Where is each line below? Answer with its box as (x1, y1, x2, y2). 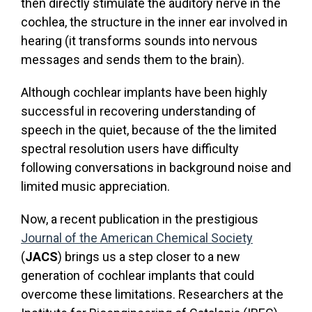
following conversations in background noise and (21, 160, 291, 175)
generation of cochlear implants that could (21, 268, 254, 283)
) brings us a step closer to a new (58, 249, 240, 264)
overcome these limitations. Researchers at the (21, 287, 283, 302)
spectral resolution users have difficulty (21, 141, 239, 156)
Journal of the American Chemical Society (21, 231, 253, 245)
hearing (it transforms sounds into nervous (21, 33, 258, 48)
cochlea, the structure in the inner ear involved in (21, 15, 288, 29)
